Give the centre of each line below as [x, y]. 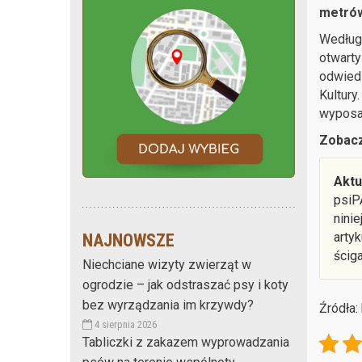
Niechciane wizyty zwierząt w [167, 264]
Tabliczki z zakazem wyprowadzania [186, 342]
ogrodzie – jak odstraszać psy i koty [185, 284]
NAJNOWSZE [128, 240]
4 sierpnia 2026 [124, 324]
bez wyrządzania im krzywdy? [168, 305]
